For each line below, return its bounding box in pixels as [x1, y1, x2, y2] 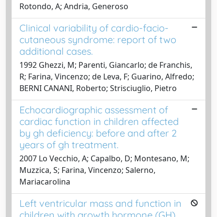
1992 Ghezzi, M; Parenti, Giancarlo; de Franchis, [19, 59, 192, 70]
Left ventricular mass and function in [19, 197, 182, 209]
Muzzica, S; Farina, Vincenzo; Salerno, [19, 164, 155, 175]
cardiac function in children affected [19, 115, 179, 127]
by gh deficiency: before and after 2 [19, 126, 177, 139]
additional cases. [19, 45, 93, 57]
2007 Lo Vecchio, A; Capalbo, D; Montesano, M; [19, 153, 189, 164]
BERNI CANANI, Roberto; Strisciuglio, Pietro [19, 82, 177, 93]
